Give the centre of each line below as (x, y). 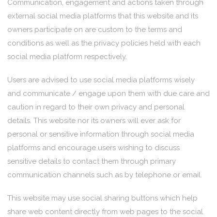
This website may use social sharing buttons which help (102, 198)
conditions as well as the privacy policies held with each (104, 43)
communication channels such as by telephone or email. (105, 175)
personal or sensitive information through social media (101, 134)
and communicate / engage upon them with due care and (108, 93)
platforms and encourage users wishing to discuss (93, 148)
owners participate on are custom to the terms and (95, 30)
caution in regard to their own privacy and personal (96, 107)
